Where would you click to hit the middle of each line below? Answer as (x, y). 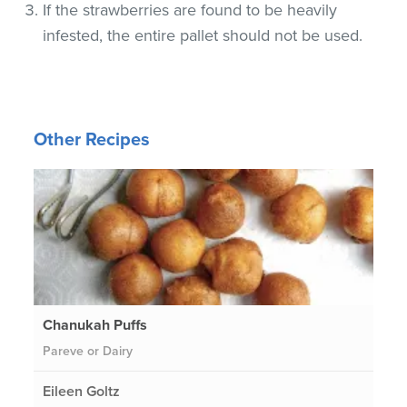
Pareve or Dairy (88, 351)
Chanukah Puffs (95, 325)
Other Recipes (92, 139)
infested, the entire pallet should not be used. (203, 35)
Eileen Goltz (82, 391)
